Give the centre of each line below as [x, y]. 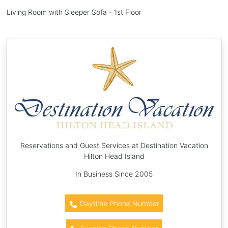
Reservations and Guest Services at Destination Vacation [114, 146]
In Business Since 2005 [114, 174]
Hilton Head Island [114, 156]
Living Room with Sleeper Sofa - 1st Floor [74, 12]
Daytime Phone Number [118, 204]
